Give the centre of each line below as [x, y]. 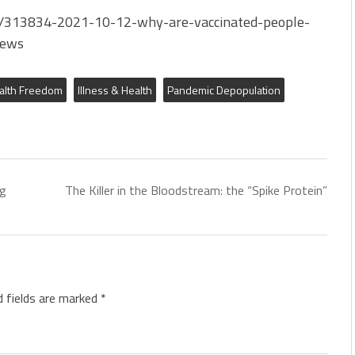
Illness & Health [115, 90]
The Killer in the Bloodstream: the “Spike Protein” [196, 190]
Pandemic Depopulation [224, 90]
